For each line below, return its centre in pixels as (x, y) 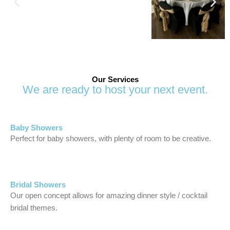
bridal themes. (34, 208)
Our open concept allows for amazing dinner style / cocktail (109, 196)
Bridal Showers (38, 185)
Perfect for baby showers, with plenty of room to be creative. (111, 138)
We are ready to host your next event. (115, 89)
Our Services (115, 79)
